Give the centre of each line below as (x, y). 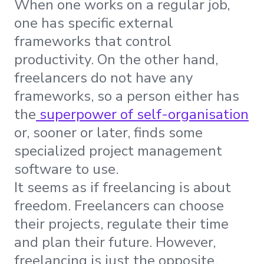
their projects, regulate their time (121, 224)
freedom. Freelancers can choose (119, 205)
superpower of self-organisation (142, 114)
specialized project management (118, 151)
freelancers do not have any (103, 77)
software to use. (66, 169)
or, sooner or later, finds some (108, 132)
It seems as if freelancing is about (123, 187)
